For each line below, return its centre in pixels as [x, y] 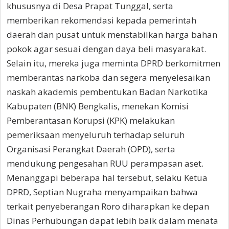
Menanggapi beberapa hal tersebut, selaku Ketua [107, 178]
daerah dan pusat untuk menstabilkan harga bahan [112, 35]
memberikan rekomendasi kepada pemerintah [101, 20]
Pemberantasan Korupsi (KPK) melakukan [91, 121]
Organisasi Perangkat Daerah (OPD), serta [91, 149]
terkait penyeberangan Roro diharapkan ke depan [108, 207]
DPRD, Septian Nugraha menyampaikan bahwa [102, 192]
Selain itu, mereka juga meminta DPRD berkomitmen [113, 63]
